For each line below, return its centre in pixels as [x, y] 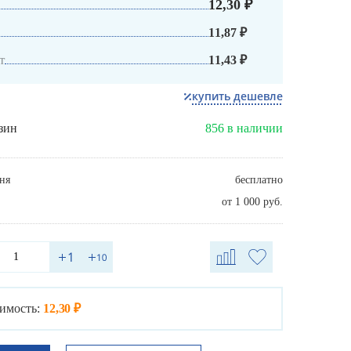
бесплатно [259, 180]
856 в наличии [244, 128]
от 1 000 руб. [252, 202]
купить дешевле [237, 96]
